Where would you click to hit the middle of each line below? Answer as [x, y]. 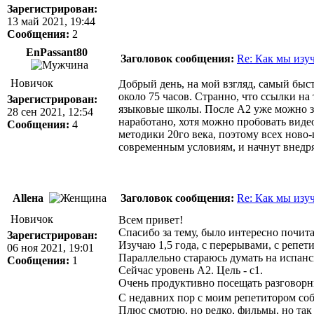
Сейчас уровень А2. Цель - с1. [191, 270]
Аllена [29, 198]
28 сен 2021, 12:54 [50, 112]
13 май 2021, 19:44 [51, 21]
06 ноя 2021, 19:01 [50, 248]
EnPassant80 [58, 52]
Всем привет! [151, 220]
